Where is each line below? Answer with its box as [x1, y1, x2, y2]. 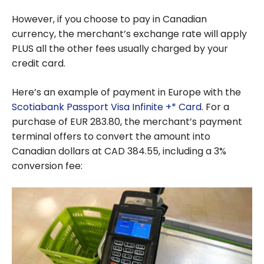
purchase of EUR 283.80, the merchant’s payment [12, 114, 242, 128]
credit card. [12, 56, 65, 70]
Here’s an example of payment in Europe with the [12, 85, 241, 99]
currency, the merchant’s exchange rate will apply [12, 27, 247, 41]
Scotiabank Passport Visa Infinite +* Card [12, 100, 202, 114]
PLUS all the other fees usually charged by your [12, 41, 228, 55]
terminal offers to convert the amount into [12, 129, 210, 143]
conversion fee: [12, 159, 82, 173]
